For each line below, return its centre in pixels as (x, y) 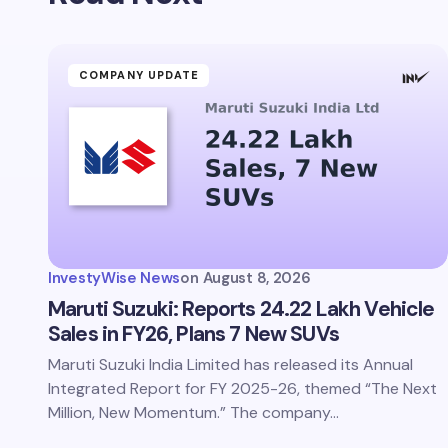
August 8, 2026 (256, 278)
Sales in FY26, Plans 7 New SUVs (193, 334)
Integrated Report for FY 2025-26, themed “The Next (242, 388)
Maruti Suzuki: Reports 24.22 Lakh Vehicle (241, 309)
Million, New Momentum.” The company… (193, 412)
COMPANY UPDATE (139, 75)
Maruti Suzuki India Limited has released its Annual (230, 364)
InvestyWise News (114, 278)
